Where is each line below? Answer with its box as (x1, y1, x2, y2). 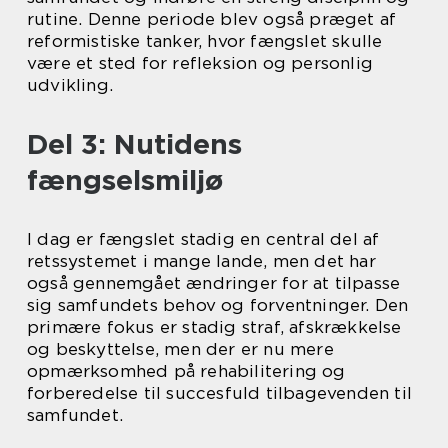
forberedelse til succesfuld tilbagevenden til (27, 383, 413, 404)
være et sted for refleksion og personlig (27, 53, 374, 74)
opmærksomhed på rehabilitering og (27, 361, 346, 382)
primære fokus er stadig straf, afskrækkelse (27, 317, 402, 338)
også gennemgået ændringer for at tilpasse (27, 273, 401, 294)
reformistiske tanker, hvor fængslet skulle (27, 31, 383, 52)
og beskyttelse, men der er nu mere (27, 339, 334, 360)
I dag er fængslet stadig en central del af (27, 229, 380, 250)
